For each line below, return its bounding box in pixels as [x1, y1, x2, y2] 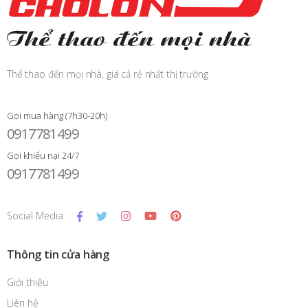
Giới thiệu [7, 276, 48, 289]
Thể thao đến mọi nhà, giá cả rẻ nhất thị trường [7, 67, 208, 81]
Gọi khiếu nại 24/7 [7, 149, 79, 162]
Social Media [7, 209, 63, 223]
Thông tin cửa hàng [7, 247, 110, 263]
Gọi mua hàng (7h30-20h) [7, 109, 107, 122]
